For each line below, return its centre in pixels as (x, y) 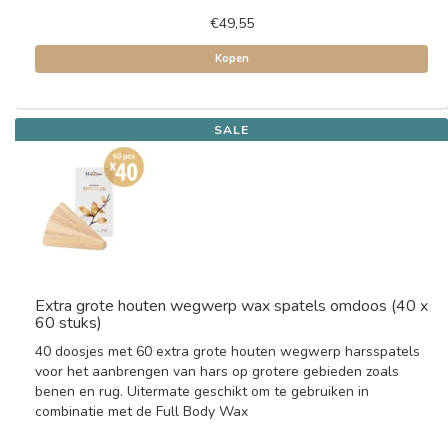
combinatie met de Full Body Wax (141, 411)
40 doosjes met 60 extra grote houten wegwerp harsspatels (227, 351)
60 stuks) (68, 323)
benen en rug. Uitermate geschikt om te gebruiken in (202, 391)
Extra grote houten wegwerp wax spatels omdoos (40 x (231, 306)
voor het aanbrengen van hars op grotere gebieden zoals (217, 371)
